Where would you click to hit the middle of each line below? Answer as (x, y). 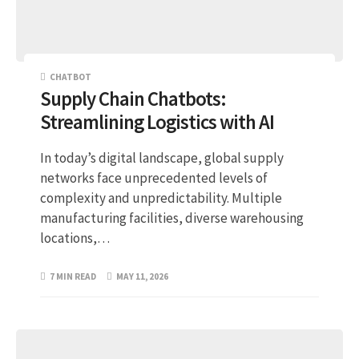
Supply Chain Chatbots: (133, 99)
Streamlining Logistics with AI (157, 123)
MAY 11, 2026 (143, 277)
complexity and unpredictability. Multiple (161, 198)
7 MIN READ (73, 277)
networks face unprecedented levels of (154, 177)
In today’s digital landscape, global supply (162, 157)
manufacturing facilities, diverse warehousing (172, 218)
